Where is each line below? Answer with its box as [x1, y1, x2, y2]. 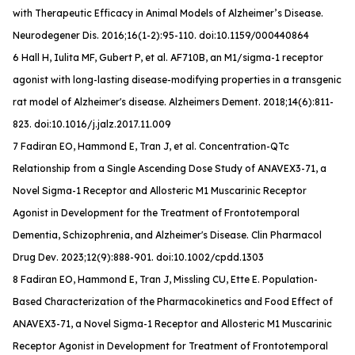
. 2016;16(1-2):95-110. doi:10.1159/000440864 [97, 29, 309, 41]
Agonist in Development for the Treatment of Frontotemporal [13, 207, 300, 219]
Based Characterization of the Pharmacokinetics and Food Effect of [13, 296, 333, 307]
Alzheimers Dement [169, 96, 258, 108]
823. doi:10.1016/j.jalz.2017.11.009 [13, 118, 171, 130]
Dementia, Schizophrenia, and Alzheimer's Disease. [13, 229, 251, 241]
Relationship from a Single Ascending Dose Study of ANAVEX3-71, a [13, 162, 326, 174]
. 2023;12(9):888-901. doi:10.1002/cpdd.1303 [56, 251, 264, 263]
